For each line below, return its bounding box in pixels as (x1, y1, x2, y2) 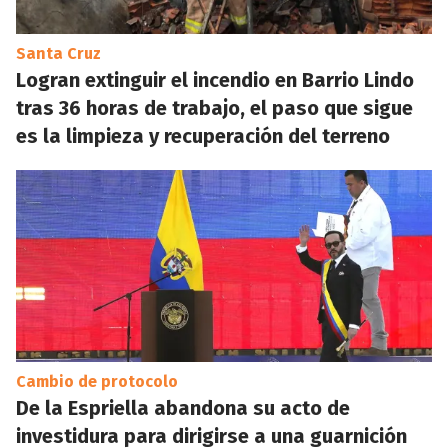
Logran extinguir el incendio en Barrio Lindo (16, 68, 414, 92)
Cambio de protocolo (16, 372, 178, 391)
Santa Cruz (16, 44, 101, 63)
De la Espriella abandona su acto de (16, 396, 350, 420)
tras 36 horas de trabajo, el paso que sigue (16, 96, 413, 120)
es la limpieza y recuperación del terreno (16, 124, 390, 148)
